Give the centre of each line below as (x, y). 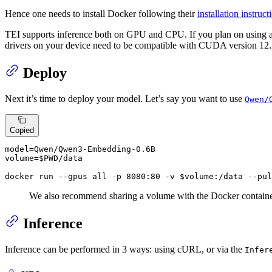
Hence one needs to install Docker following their (101, 14)
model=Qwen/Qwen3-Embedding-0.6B (80, 149)
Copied (22, 131)
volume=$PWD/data (44, 158)
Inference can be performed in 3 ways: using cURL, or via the (125, 250)
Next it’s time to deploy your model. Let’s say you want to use (125, 99)
